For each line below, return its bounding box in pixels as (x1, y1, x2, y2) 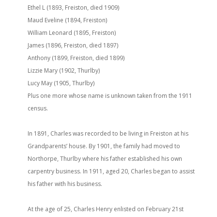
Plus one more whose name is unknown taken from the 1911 (27, 91, 192, 100)
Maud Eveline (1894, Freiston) (27, 15, 107, 24)
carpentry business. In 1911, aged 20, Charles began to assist (27, 167, 195, 175)
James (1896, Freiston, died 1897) (27, 41, 118, 49)
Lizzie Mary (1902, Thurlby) (27, 66, 100, 75)
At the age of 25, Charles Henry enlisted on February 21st (27, 204, 184, 213)
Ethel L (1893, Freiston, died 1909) (27, 3, 119, 12)
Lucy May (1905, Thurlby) (27, 78, 94, 87)
